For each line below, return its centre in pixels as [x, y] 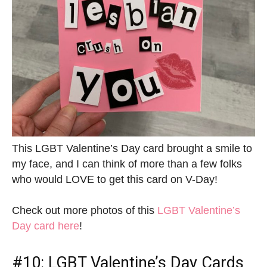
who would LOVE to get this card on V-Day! [115, 180]
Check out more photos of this [85, 211]
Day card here [46, 226]
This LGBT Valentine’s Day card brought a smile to [132, 149]
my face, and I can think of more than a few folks [127, 164]
